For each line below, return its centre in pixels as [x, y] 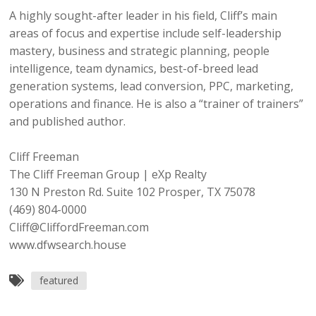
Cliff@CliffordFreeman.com [79, 227]
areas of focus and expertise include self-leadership [146, 33]
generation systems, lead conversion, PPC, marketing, [152, 86]
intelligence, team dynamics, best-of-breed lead [134, 68]
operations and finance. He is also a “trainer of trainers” [157, 103]
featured [59, 280]
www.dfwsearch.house [68, 244]
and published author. [68, 121]
